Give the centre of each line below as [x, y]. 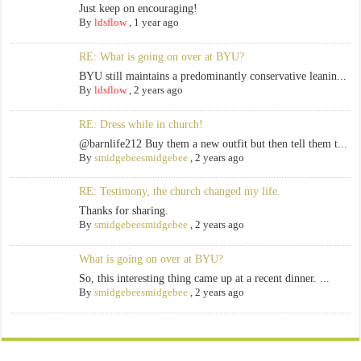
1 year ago [156, 23]
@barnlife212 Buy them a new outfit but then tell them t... [213, 143]
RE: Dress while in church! [141, 124]
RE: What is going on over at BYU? [161, 56]
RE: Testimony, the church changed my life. [179, 192]
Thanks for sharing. [123, 211]
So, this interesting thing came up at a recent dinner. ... [204, 279]
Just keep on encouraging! [138, 9]
